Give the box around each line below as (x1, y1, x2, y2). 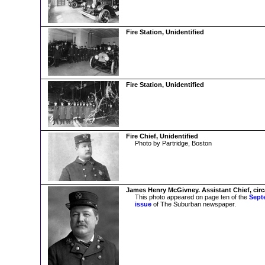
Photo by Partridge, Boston (135, 140, 212, 147)
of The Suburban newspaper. (151, 201, 236, 208)
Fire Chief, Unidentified (126, 132, 198, 140)
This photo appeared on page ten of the (135, 193, 249, 201)
